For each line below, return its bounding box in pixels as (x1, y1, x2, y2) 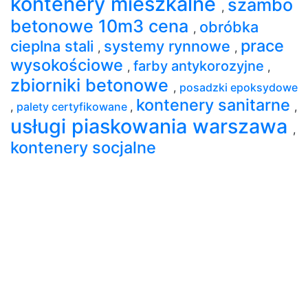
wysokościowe (10, 54, 127, 75)
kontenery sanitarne (136, 94, 294, 115)
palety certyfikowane (16, 99, 130, 113)
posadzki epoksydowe (179, 80, 298, 94)
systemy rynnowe (104, 36, 234, 55)
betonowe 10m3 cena (10, 15, 193, 36)
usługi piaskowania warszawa (10, 113, 293, 138)
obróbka (199, 17, 258, 36)
